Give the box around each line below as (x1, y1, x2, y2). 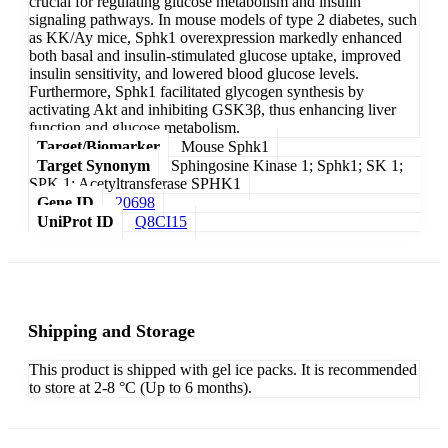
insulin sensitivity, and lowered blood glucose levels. (29, 65, 359, 83)
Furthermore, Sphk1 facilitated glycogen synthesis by (29, 83, 364, 101)
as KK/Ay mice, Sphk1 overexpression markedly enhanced (29, 29, 402, 47)
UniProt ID (37, 213, 114, 231)
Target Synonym (37, 157, 150, 175)
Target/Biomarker (37, 138, 160, 156)
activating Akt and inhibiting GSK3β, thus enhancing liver (29, 101, 396, 119)
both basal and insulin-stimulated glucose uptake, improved (29, 47, 401, 65)
